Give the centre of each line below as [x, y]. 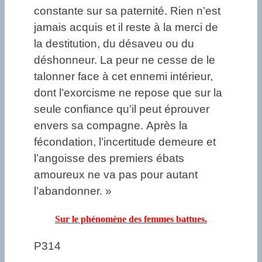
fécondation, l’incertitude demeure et [125, 142]
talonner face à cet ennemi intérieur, [123, 76]
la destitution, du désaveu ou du [114, 43]
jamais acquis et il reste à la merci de [126, 27]
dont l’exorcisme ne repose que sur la [128, 92]
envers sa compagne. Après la [111, 125]
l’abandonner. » [73, 191]
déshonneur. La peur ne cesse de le [125, 60]
